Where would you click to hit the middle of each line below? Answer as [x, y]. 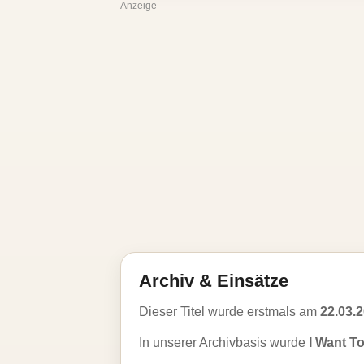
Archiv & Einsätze [214, 281]
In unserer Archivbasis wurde [224, 342]
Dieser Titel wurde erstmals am [230, 312]
